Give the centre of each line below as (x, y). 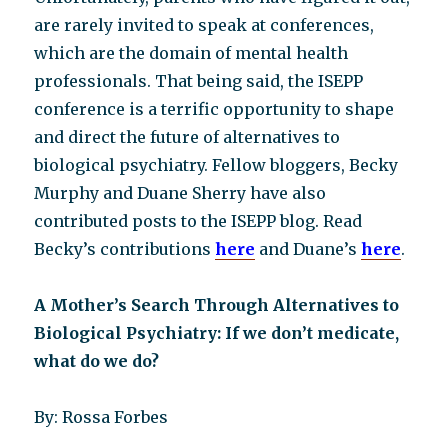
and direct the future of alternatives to (187, 137)
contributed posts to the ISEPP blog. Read (198, 221)
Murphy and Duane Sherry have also (180, 193)
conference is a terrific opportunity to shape (214, 109)
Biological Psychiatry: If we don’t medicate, (217, 333)
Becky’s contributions (125, 249)
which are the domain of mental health (191, 53)
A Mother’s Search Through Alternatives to (217, 305)
